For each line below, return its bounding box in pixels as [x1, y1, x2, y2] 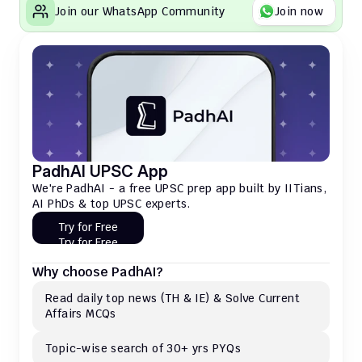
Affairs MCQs [45, 306, 120, 321]
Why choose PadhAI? [32, 263, 163, 280]
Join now [274, 3, 323, 19]
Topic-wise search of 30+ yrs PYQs [45, 341, 242, 356]
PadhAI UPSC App [32, 162, 168, 181]
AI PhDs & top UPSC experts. [32, 196, 191, 211]
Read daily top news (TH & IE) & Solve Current [45, 291, 300, 305]
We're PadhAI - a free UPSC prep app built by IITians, [32, 181, 327, 196]
